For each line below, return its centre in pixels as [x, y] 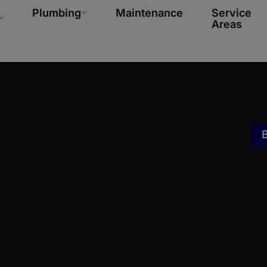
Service [232, 13]
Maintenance [150, 13]
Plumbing [57, 13]
